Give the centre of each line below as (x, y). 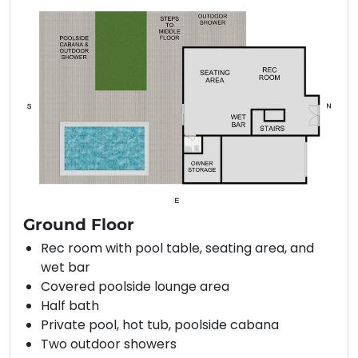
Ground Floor (79, 225)
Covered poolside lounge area (135, 287)
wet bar (66, 268)
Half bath (70, 306)
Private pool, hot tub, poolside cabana (160, 325)
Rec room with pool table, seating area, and (177, 249)
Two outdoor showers (109, 344)
